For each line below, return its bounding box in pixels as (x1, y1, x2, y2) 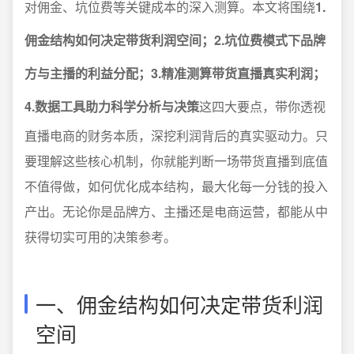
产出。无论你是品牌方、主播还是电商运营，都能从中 (24, 202, 328, 220)
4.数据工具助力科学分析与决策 (24, 97, 199, 115)
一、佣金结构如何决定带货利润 (36, 289, 323, 318)
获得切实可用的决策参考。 (24, 228, 176, 246)
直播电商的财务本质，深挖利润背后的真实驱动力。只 (24, 126, 328, 145)
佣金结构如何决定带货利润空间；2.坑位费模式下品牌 (24, 31, 326, 49)
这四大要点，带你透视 (199, 97, 326, 115)
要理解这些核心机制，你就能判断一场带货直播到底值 (24, 152, 328, 170)
